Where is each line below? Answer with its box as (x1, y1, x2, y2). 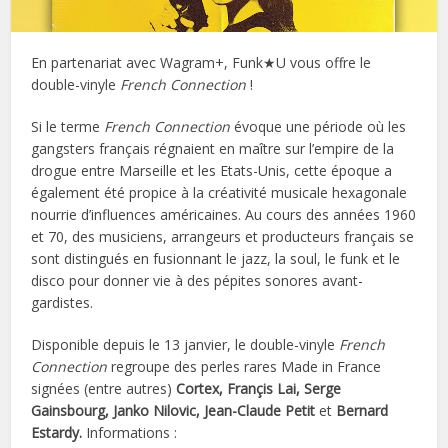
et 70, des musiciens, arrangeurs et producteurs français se (31, 227, 415, 247)
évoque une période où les (230, 117, 407, 137)
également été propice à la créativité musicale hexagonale (31, 183, 408, 203)
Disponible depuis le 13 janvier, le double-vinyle (31, 335, 340, 355)
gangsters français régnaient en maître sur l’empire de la (31, 139, 395, 159)
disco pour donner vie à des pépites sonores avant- (31, 271, 364, 291)
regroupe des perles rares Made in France (107, 357, 382, 377)
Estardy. (31, 423, 87, 443)
